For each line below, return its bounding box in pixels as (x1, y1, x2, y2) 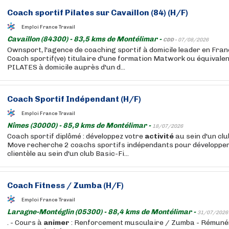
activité (145, 132, 174, 141)
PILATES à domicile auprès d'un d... (7, 63, 125, 72)
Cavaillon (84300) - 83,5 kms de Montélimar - (7, 35, 163, 43)
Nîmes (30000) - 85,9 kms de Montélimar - (7, 121, 152, 130)
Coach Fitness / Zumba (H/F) (7, 180, 124, 190)
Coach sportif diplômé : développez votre (7, 132, 145, 141)
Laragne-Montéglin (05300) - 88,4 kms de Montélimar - (7, 208, 197, 216)
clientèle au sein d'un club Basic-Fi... (7, 149, 129, 158)
